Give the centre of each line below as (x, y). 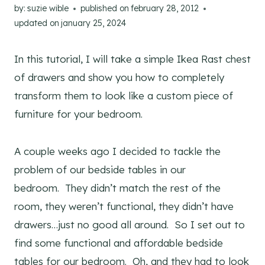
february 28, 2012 (165, 9)
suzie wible (48, 9)
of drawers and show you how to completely (119, 77)
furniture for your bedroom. (78, 114)
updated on (37, 23)
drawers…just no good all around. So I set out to (130, 225)
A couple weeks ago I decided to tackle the (117, 151)
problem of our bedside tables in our (100, 170)
